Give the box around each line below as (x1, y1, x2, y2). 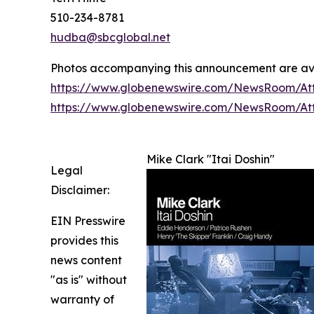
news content (50, 252, 122, 267)
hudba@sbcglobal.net (50, 29, 170, 44)
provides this (50, 233, 118, 247)
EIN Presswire (50, 213, 125, 228)
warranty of (50, 292, 114, 306)
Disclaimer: (50, 182, 109, 197)
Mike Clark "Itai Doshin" (146, 151, 275, 166)
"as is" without (50, 272, 127, 287)
